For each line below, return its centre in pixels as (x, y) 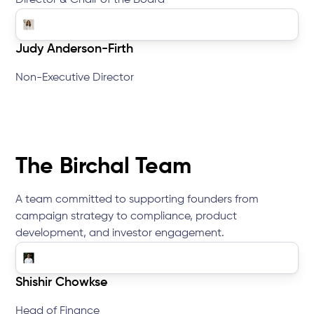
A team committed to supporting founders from (137, 200)
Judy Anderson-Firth (75, 49)
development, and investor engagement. (120, 234)
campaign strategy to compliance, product (127, 217)
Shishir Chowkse (62, 283)
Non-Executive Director (75, 78)
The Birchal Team (103, 167)
